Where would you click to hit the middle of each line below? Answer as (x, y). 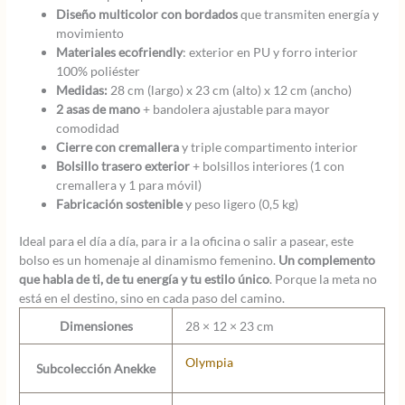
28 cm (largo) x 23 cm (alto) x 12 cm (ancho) (230, 89)
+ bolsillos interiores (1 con (268, 165)
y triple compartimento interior (269, 146)
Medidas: (82, 89)
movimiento (90, 33)
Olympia (209, 363)
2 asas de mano (99, 108)
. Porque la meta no (324, 279)
